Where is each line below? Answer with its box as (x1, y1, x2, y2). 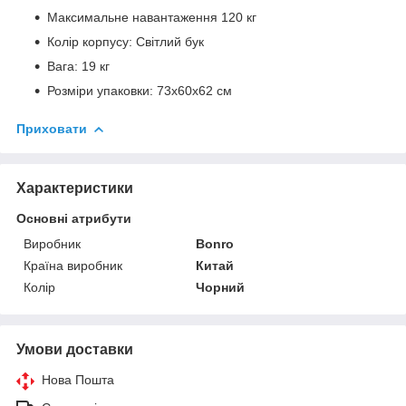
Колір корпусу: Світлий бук (47, 34, 204, 49)
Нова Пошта (42, 372, 114, 387)
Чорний (196, 279, 246, 295)
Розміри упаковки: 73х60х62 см (47, 82, 232, 98)
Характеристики (16, 179, 133, 196)
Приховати (16, 121, 87, 136)
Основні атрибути (16, 210, 131, 226)
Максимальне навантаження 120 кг (47, 9, 256, 24)
